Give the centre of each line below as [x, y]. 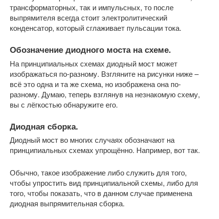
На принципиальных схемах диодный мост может [94, 63]
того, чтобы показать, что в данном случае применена [101, 193]
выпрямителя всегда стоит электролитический [88, 18]
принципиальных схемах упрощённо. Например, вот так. [105, 150]
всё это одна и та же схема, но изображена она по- [95, 84]
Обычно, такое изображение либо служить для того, [98, 172]
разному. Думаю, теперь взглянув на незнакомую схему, [105, 94]
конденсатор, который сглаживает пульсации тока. [96, 28]
